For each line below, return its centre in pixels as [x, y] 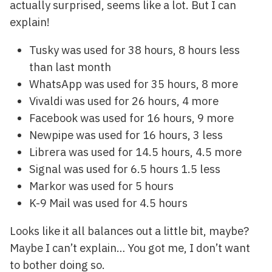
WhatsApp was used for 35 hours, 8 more [134, 83]
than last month [70, 66]
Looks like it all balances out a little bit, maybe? [129, 231]
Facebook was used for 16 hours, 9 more [131, 117]
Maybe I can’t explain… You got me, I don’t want [130, 248]
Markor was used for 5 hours [101, 185]
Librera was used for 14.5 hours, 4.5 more [135, 151]
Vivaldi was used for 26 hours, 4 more [124, 100]
